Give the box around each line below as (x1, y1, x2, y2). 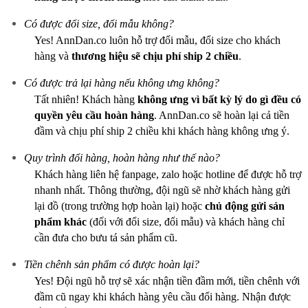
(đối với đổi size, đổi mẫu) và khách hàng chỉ (87, 216, 285, 228)
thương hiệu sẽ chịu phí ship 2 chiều (71, 50, 239, 62)
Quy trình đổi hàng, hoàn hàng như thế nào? (24, 152, 220, 164)
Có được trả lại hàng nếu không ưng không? (24, 77, 219, 89)
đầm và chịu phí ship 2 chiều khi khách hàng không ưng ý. (34, 125, 289, 137)
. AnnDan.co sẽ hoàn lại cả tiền (154, 109, 289, 121)
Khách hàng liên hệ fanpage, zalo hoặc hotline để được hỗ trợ (34, 168, 301, 180)
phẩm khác (34, 216, 87, 228)
